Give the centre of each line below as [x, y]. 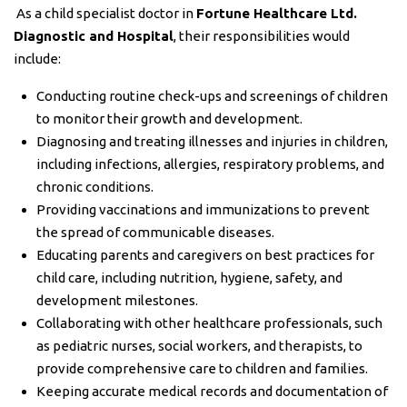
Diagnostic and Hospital [94, 36]
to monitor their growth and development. [169, 119]
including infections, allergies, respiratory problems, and [210, 164]
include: [37, 59]
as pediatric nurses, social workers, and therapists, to [199, 346]
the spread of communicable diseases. [155, 232]
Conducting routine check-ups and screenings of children [212, 96]
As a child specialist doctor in [105, 13]
